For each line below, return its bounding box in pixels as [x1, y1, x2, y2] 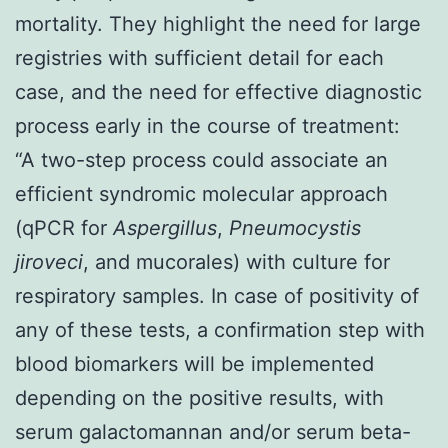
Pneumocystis [229, 215, 361, 240]
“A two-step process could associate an [15, 147, 388, 172]
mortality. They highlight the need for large [15, 11, 421, 36]
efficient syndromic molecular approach [15, 181, 388, 206]
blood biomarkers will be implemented [15, 351, 374, 376]
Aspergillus [113, 215, 217, 240]
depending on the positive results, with [15, 385, 384, 410]
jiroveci [15, 249, 83, 274]
